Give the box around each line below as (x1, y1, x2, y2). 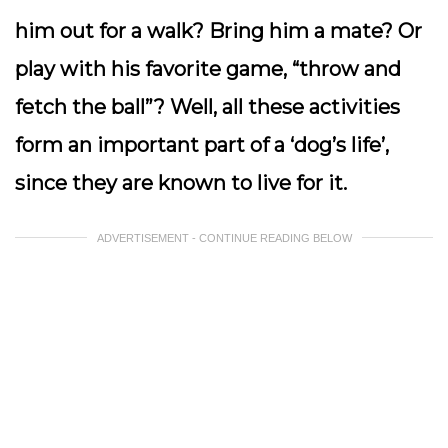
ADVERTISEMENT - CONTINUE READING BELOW (96, 232, 352, 244)
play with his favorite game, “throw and (15, 57, 401, 81)
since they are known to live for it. (15, 171, 347, 195)
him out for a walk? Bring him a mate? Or (15, 19, 422, 43)
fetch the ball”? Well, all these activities (15, 95, 400, 119)
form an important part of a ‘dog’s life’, (15, 133, 389, 157)
